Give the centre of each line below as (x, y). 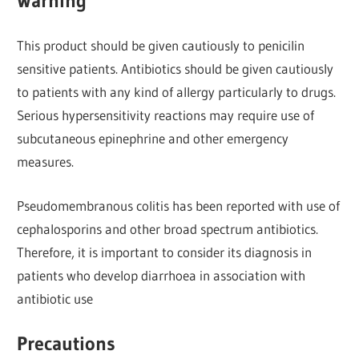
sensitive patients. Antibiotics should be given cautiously (175, 69)
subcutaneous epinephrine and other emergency (153, 139)
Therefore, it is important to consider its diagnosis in (165, 252)
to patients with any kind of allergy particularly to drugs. (177, 92)
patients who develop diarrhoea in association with (161, 275)
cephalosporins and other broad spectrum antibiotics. (168, 228)
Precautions (67, 344)
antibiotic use (55, 298)
